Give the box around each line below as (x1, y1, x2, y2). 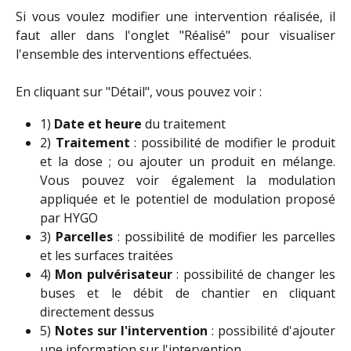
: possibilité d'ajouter (208, 322, 335, 340)
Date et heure (54, 114, 142, 132)
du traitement (142, 114, 226, 132)
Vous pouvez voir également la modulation (40, 172, 335, 190)
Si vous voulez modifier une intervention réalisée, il (16, 8, 335, 25)
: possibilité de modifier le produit (129, 134, 336, 152)
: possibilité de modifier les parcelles (113, 228, 335, 246)
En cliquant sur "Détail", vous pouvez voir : (16, 83, 262, 101)
